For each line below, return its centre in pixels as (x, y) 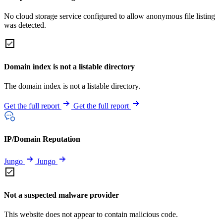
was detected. (25, 25)
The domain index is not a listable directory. (72, 86)
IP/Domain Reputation (42, 139)
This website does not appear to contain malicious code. (91, 214)
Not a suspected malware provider (61, 195)
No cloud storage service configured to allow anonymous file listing (110, 16)
